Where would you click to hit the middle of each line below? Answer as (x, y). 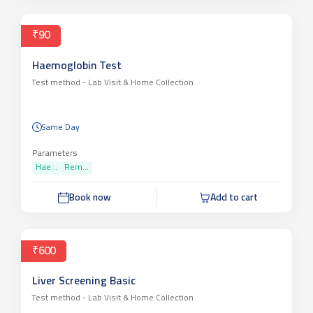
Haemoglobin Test (77, 66)
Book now (90, 198)
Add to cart (234, 198)
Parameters (55, 154)
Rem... (77, 168)
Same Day (61, 128)
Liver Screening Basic (84, 282)
